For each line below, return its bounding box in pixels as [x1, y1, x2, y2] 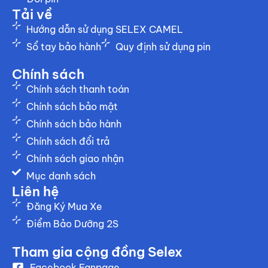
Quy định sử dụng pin [115, 41, 211, 53]
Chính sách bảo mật [26, 100, 118, 112]
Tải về [12, 6, 53, 23]
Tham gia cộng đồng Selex [12, 243, 182, 260]
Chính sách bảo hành [26, 118, 121, 130]
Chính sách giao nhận [26, 153, 124, 165]
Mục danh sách [26, 170, 96, 182]
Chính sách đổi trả [26, 135, 109, 147]
